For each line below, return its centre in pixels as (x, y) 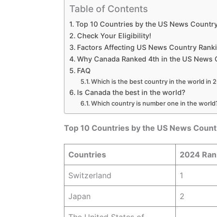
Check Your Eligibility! (114, 35)
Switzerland (90, 175)
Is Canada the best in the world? (131, 92)
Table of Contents (108, 8)
